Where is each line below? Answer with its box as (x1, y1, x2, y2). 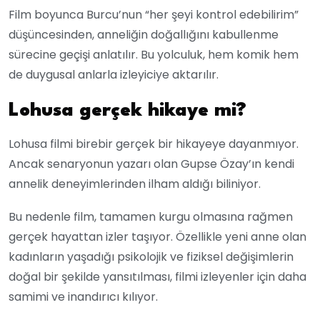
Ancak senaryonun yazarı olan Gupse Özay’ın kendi (9, 155, 294, 172)
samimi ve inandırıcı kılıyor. (9, 288, 158, 305)
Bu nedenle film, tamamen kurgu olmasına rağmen (9, 208, 293, 225)
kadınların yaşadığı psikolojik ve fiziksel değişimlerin (9, 248, 294, 265)
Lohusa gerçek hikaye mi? (9, 101, 246, 120)
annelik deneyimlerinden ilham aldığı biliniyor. (9, 175, 261, 192)
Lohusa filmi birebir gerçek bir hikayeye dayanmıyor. (9, 135, 299, 152)
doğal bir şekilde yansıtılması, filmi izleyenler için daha (9, 268, 306, 285)
